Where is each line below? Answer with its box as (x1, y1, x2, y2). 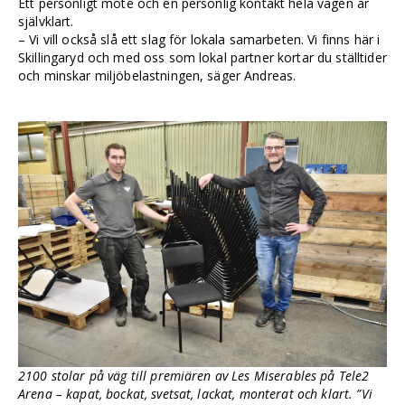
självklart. (18, 12, 74, 30)
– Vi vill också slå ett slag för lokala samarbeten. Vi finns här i (18, 30, 381, 48)
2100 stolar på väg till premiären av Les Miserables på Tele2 (18, 366, 370, 384)
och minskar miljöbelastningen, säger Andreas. (18, 66, 297, 84)
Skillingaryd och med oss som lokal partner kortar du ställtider (18, 48, 387, 66)
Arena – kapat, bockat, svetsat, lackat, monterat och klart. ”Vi (18, 384, 372, 402)
